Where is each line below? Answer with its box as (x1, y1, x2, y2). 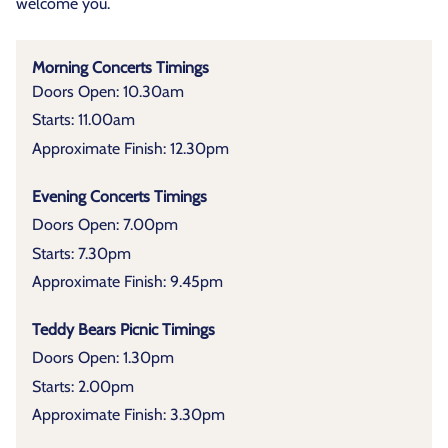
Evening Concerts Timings (32, 186, 207, 206)
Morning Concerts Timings (32, 58, 209, 77)
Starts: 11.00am (32, 110, 135, 130)
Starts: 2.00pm (32, 376, 134, 396)
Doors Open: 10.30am (32, 82, 184, 101)
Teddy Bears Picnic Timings (32, 319, 215, 339)
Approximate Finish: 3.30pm (32, 405, 225, 425)
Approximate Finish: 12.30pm (32, 138, 229, 158)
